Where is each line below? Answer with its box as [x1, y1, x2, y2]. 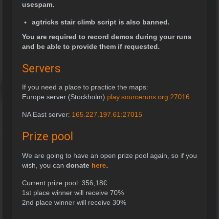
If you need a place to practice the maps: [22, 83, 148, 91]
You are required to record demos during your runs [22, 33, 192, 41]
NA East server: [22, 110, 72, 119]
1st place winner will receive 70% [22, 188, 124, 197]
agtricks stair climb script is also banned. [32, 18, 170, 26]
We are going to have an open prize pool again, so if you [22, 151, 197, 159]
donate [66, 161, 91, 169]
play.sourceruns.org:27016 [107, 93, 190, 101]
